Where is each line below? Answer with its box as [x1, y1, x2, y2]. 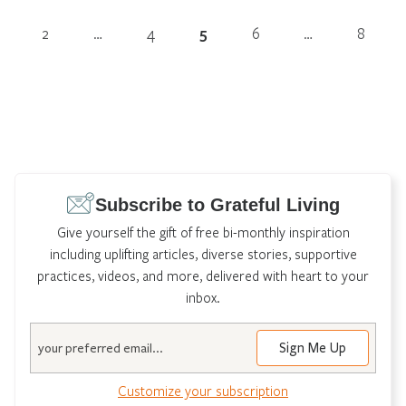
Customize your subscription [118, 381, 288, 400]
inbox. [186, 287, 220, 306]
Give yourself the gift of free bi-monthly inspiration [56, 222, 350, 241]
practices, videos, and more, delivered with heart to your [37, 266, 369, 285]
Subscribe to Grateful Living [95, 194, 340, 215]
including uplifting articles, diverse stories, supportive [49, 244, 357, 263]
